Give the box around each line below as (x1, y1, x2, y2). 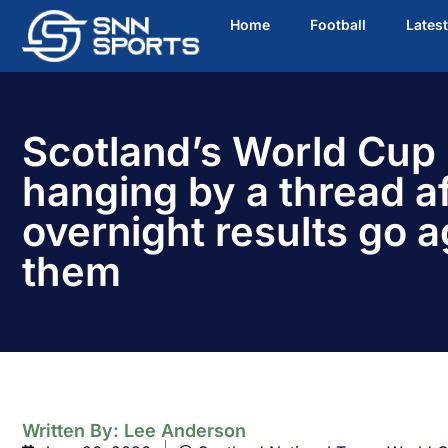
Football (310, 16, 366, 33)
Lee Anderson (124, 420, 246, 442)
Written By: (22, 420, 124, 442)
